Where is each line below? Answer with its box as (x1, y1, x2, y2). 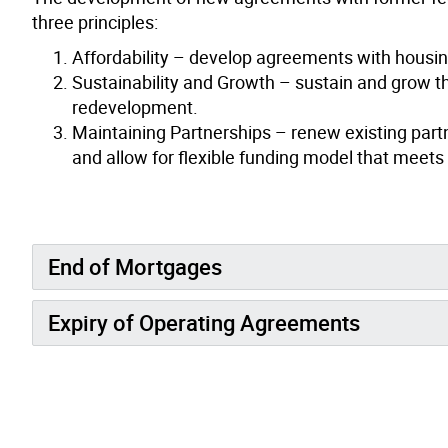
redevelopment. (72, 94, 198, 119)
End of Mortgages (48, 251, 222, 281)
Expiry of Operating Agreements (48, 307, 360, 337)
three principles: (32, 9, 158, 34)
